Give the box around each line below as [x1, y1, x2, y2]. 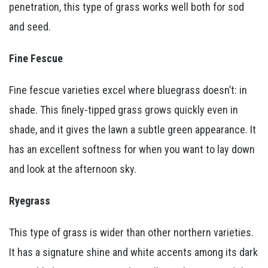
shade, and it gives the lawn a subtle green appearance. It [9, 123, 256, 136]
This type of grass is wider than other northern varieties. [9, 226, 254, 239]
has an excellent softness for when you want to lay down [9, 142, 255, 156]
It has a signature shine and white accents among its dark [9, 245, 258, 258]
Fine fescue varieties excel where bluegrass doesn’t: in [9, 83, 247, 96]
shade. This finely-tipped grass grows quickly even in [9, 103, 238, 116]
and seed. [9, 20, 51, 33]
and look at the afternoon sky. [9, 162, 136, 175]
